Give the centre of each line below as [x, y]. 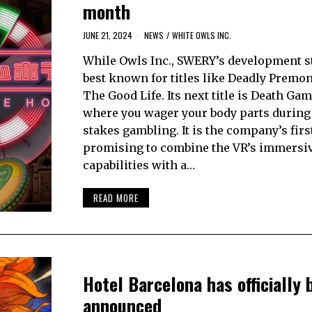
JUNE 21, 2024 [107, 36]
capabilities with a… [139, 165]
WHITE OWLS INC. [201, 36]
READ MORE [116, 197]
